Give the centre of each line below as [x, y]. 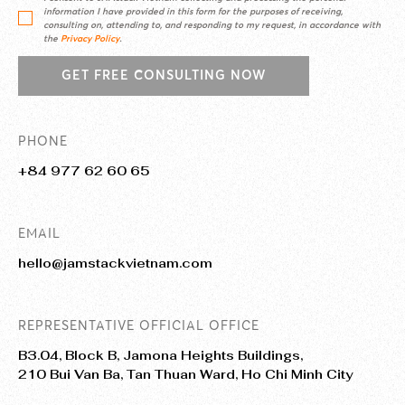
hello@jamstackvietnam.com [115, 263]
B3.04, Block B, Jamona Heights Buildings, [160, 355]
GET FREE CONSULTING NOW [164, 75]
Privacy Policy [90, 38]
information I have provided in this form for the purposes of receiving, [193, 11]
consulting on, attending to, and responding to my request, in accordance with [212, 24]
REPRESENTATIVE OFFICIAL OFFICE [139, 325]
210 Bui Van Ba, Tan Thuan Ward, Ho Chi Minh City [185, 374]
